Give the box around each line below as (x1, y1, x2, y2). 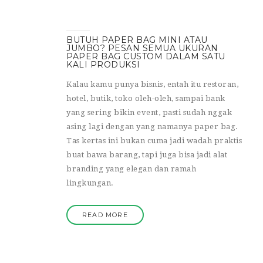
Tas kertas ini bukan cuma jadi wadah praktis (66, 136, 242, 145)
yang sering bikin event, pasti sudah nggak (66, 107, 232, 117)
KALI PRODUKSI (66, 59, 140, 70)
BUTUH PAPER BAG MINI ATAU (66, 34, 208, 45)
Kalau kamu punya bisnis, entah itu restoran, (66, 79, 238, 89)
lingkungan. (66, 178, 114, 187)
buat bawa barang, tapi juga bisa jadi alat (66, 150, 227, 159)
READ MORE (82, 210, 128, 219)
